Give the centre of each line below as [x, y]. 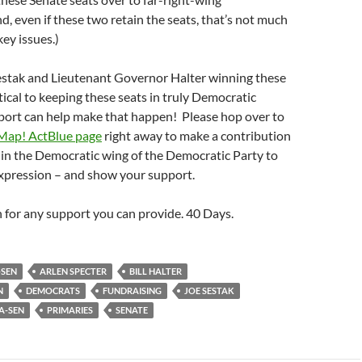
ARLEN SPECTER [73, 271]
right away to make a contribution [196, 135]
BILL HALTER [156, 271]
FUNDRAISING [132, 290]
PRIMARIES [70, 310]
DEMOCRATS [53, 290]
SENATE [132, 310]
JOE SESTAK [209, 290]
